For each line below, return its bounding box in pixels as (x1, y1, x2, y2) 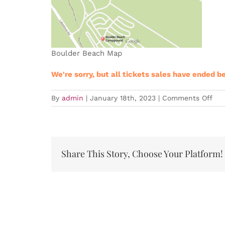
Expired (194, 104, 207, 109)
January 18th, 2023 (90, 93, 156, 102)
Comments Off (162, 93, 212, 102)
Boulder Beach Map (51, 48, 122, 58)
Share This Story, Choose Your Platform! (61, 148, 223, 160)
